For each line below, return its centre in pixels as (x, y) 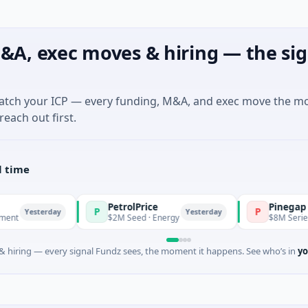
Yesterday (167, 211)
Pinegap (251, 207)
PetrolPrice (96, 207)
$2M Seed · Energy (107, 217)
